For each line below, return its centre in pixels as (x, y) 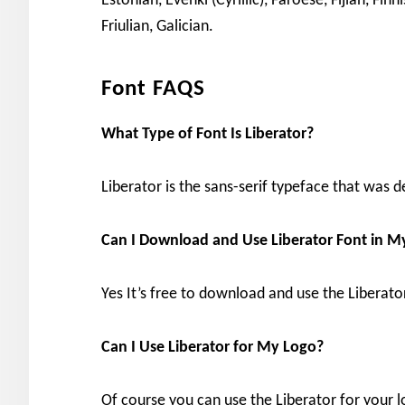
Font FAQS (153, 89)
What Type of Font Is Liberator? (207, 134)
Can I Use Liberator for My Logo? (212, 348)
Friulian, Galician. (157, 27)
